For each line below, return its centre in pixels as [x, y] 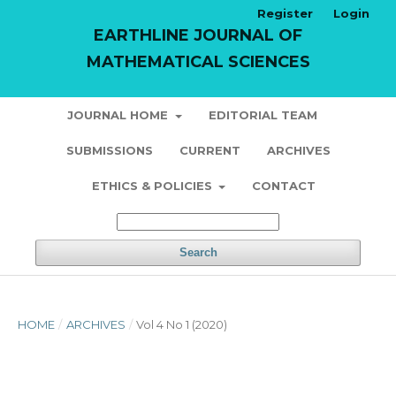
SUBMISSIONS [109, 150]
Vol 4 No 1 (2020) [182, 324]
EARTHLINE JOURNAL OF [198, 35]
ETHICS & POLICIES [153, 186]
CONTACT [284, 186]
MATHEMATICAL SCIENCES [198, 62]
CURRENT [209, 150]
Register [285, 13]
